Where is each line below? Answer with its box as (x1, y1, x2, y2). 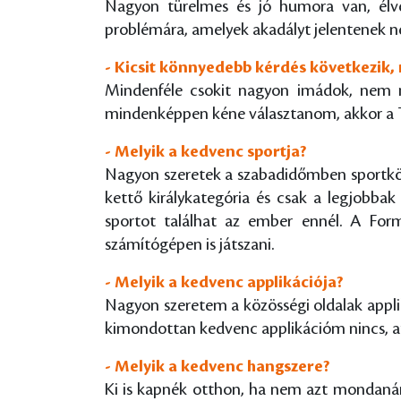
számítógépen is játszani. (105, 235, 274, 253)
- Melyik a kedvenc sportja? (105, 142, 307, 160)
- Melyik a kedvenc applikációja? (105, 273, 344, 291)
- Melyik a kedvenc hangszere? (105, 357, 330, 375)
